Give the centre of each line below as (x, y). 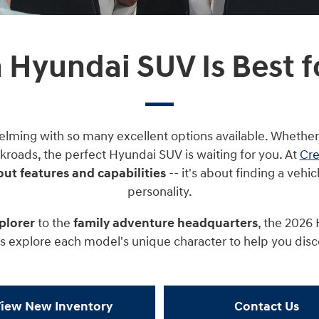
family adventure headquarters (165, 223)
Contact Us (266, 306)
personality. (159, 192)
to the (54, 223)
